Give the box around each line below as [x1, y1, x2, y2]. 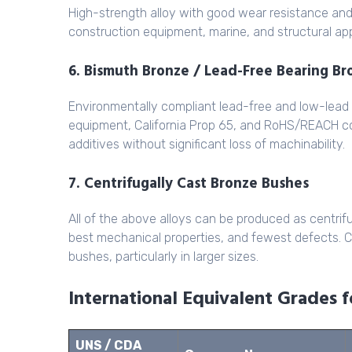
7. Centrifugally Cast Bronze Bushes [68, 172, 309, 196]
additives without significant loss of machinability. [68, 137, 345, 152]
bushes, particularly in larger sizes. [68, 248, 258, 264]
